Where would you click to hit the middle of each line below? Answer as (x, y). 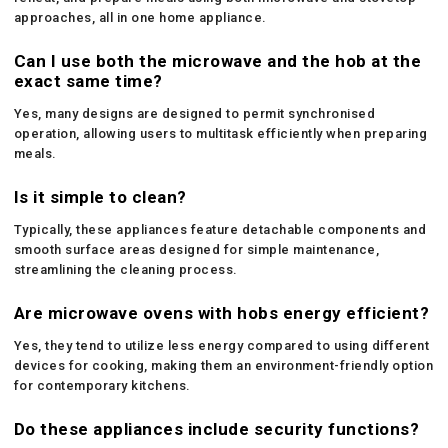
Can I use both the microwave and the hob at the (217, 60)
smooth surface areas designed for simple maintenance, (196, 249)
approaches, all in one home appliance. (140, 17)
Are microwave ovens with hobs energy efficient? (221, 312)
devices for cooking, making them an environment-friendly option (223, 365)
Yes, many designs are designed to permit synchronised (194, 113)
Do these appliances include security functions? (216, 428)
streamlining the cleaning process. (125, 269)
